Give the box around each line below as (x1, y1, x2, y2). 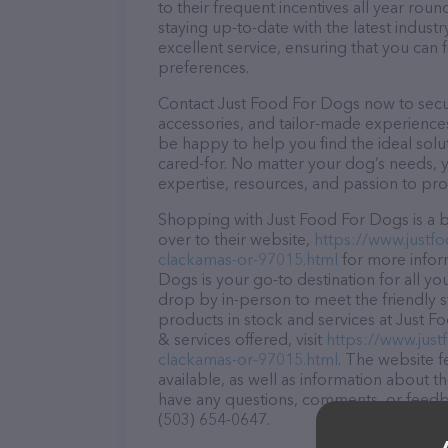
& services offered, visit (158, 329, 326, 349)
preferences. (158, 57, 249, 77)
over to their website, (158, 229, 314, 249)
